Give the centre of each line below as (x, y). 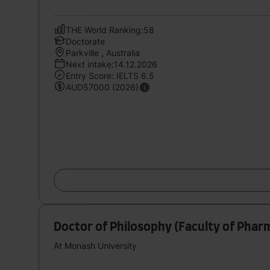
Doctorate (85, 41)
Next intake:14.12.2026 (111, 64)
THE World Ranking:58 (110, 30)
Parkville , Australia (103, 52)
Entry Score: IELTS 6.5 (110, 75)
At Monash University (95, 245)
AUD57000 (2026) (102, 87)
